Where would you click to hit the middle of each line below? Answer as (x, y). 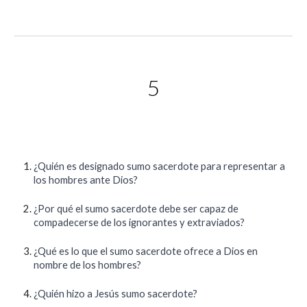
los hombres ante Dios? (86, 180)
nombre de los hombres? (88, 265)
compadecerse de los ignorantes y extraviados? (139, 222)
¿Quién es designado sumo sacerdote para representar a (160, 166)
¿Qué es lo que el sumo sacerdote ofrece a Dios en (146, 251)
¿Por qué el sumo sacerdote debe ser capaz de (136, 209)
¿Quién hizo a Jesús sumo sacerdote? (116, 294)
